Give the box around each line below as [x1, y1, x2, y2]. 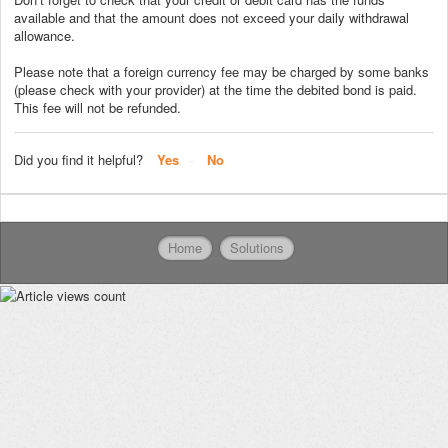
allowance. [14, 25, 75, 45]
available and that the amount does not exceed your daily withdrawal [14, 7, 409, 27]
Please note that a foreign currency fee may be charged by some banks [14, 61, 429, 81]
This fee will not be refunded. [14, 97, 181, 117]
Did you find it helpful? [14, 149, 143, 169]
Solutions [230, 238, 284, 258]
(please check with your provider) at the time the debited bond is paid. [14, 79, 417, 99]
